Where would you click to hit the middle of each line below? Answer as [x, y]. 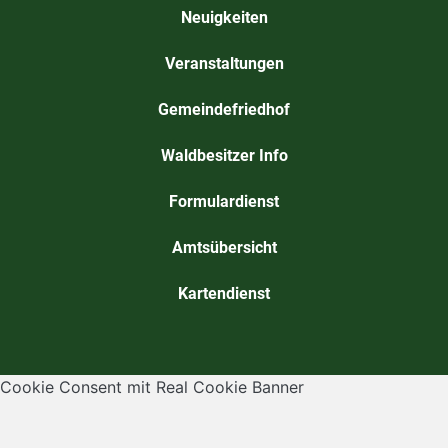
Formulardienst [224, 201]
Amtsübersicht [224, 247]
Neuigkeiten [224, 17]
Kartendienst [224, 293]
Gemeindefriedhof [224, 109]
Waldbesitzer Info [224, 155]
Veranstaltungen [224, 63]
